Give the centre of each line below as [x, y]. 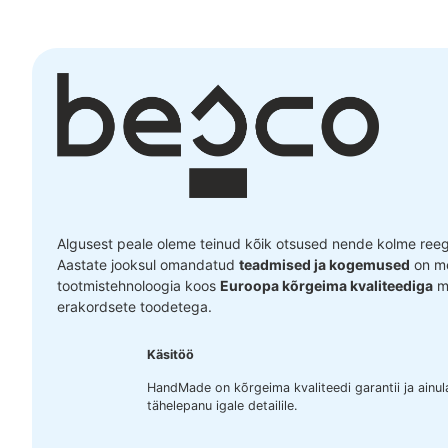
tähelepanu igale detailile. [222, 405]
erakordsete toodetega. [134, 306]
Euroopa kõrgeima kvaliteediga [326, 285]
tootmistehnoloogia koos [138, 285]
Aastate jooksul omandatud [148, 264]
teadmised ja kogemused [324, 264]
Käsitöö [170, 355]
